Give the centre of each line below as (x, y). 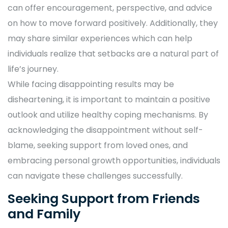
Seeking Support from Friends (104, 199)
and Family (44, 214)
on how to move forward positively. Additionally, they (113, 23)
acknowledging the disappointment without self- (105, 130)
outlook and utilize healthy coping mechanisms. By (108, 115)
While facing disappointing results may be (91, 84)
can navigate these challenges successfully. (95, 176)
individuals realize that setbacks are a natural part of (113, 54)
